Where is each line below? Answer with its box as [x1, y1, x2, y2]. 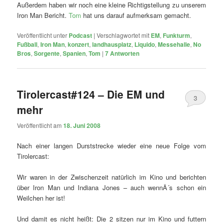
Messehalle [158, 40, 191, 49]
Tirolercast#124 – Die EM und [17, 87, 165, 102]
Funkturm [163, 31, 191, 40]
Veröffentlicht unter [17, 31, 68, 40]
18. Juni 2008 [63, 120, 101, 130]
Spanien [63, 49, 86, 58]
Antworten [109, 49, 140, 58]
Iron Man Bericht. [17, 10, 69, 20]
